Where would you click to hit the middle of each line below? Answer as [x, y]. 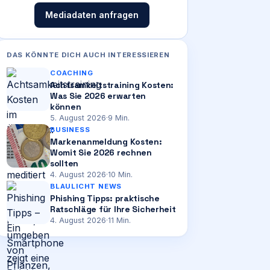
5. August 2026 [78, 118]
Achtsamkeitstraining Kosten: [112, 85]
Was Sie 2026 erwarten [98, 96]
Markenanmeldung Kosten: [106, 142]
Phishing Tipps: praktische [105, 198]
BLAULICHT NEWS [86, 186]
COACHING [72, 73]
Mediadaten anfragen [92, 15]
